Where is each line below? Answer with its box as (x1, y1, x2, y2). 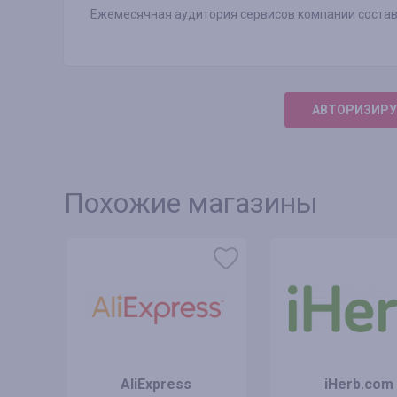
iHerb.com (324, 376, 393, 393)
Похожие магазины (64, 186, 318, 220)
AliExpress (121, 376, 192, 393)
